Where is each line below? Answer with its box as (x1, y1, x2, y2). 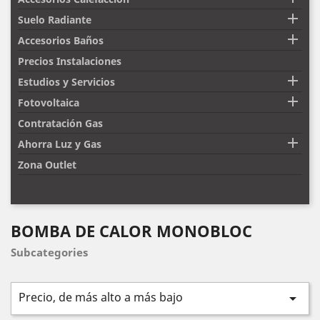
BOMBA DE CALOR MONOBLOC (11, 219, 252, 241)
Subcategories (11, 244, 88, 259)
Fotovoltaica (17, 95, 79, 109)
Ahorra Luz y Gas (17, 136, 101, 151)
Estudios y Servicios (17, 74, 115, 89)
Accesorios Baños (17, 33, 104, 47)
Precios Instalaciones (17, 54, 121, 68)
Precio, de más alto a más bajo (19, 289, 183, 305)
